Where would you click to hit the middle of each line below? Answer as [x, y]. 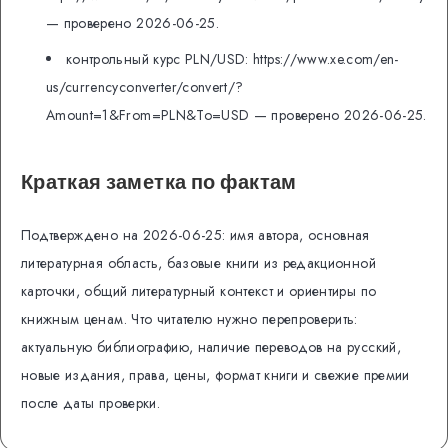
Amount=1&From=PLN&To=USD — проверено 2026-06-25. [236, 115]
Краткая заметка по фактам [159, 181]
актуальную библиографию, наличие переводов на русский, [211, 347]
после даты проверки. [90, 403]
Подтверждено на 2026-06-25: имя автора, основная [195, 235]
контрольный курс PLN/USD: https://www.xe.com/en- [232, 59]
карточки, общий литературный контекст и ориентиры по [199, 291]
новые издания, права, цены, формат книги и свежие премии [215, 375]
